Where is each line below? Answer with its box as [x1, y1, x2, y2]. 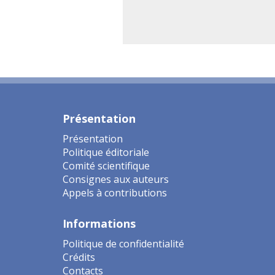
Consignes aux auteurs [63, 172, 169, 186]
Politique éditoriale [63, 145, 149, 159]
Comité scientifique [63, 158, 150, 172]
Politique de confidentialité [63, 236, 184, 250]
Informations [63, 215, 136, 231]
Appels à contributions [63, 185, 167, 199]
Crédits [63, 250, 95, 264]
